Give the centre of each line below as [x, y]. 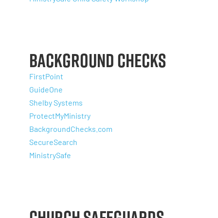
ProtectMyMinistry [60, 116]
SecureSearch [53, 142]
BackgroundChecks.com [71, 129]
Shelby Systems [56, 103]
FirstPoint [46, 76]
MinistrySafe [50, 155]
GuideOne [46, 90]
